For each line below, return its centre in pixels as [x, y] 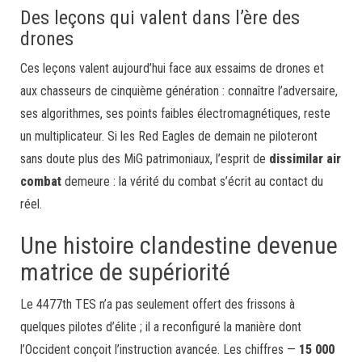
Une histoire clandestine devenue [179, 245]
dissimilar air [305, 158]
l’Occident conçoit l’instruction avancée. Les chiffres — [160, 349]
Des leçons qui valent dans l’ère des [160, 17]
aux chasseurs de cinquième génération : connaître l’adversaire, [179, 90]
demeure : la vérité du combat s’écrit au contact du [192, 181]
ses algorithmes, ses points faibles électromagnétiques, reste [175, 113]
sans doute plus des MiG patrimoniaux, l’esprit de [145, 158]
